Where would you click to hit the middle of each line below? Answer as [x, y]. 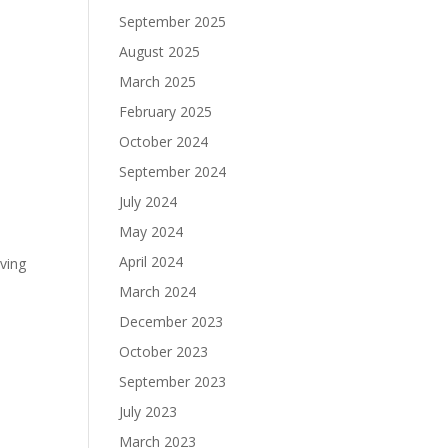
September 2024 [173, 171]
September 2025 [173, 21]
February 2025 [166, 111]
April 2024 [151, 261]
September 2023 [173, 381]
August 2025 [160, 51]
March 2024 [158, 291]
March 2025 [158, 81]
